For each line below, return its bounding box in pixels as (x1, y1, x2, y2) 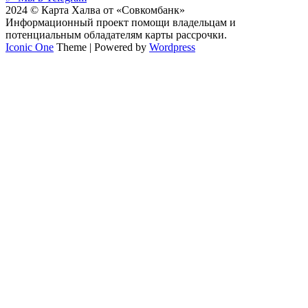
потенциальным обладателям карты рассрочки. (5, 29, 227, 41)
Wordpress (149, 41, 195, 54)
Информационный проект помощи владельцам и (5, 16, 236, 29)
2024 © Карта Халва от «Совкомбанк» (5, 4, 185, 16)
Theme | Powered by (54, 41, 149, 54)
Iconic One (5, 41, 54, 54)
